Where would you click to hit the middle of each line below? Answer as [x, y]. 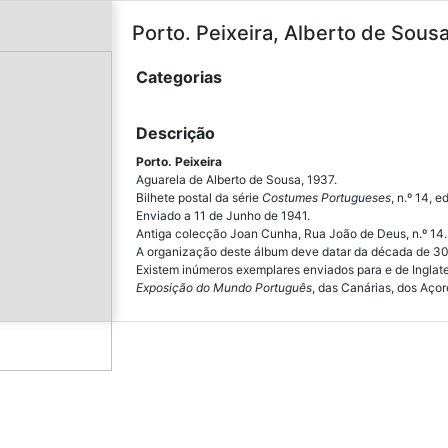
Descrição [176, 133]
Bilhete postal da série [199, 197]
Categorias [179, 77]
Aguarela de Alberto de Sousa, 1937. [237, 179]
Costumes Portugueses [327, 197]
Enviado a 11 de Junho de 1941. [223, 215]
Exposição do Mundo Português [224, 287]
